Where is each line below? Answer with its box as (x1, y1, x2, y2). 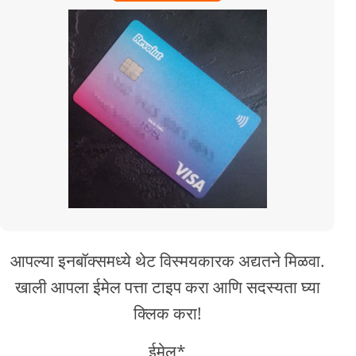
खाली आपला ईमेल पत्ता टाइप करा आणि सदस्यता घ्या (14, 276, 320, 299)
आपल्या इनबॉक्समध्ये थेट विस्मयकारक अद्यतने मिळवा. (10, 250, 325, 273)
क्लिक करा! (133, 302, 202, 325)
